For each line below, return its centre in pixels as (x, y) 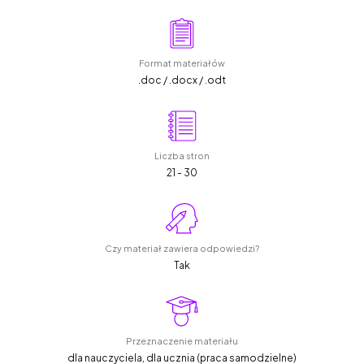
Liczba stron (182, 156)
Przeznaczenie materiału (182, 341)
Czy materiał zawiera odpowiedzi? (182, 249)
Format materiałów (182, 63)
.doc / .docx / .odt (182, 80)
